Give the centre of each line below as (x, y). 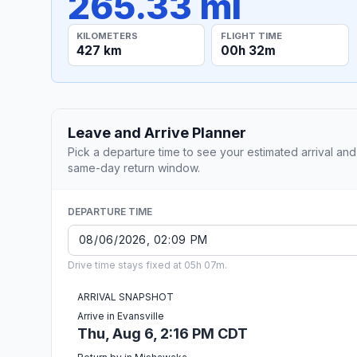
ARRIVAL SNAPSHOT (126, 296)
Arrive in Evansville (121, 316)
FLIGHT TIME (251, 35)
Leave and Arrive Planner (157, 132)
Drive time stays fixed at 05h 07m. (147, 265)
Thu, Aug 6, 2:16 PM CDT (163, 333)
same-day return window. (134, 167)
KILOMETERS (108, 35)
